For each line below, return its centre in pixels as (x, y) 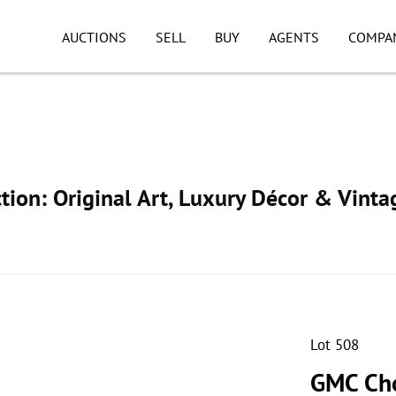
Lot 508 (335, 345)
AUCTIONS (94, 37)
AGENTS (293, 37)
